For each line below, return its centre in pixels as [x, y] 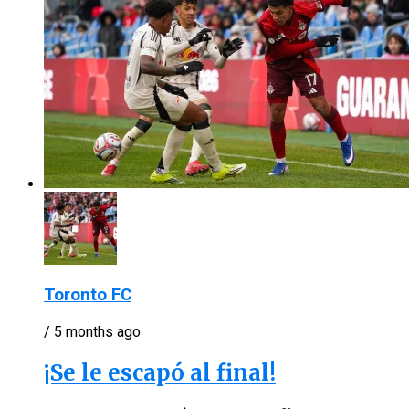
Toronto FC [88, 295]
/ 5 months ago [92, 332]
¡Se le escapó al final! [160, 373]
